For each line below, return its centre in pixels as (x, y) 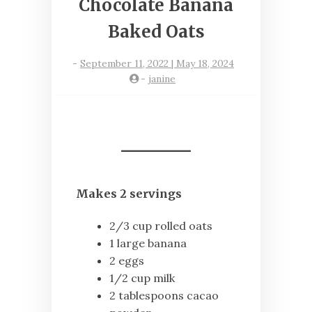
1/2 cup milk (142, 278)
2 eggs (127, 261)
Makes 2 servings (129, 194)
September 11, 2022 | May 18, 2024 (157, 64)
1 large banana (148, 243)
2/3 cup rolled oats (161, 226)
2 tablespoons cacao (164, 296)
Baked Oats (156, 32)
